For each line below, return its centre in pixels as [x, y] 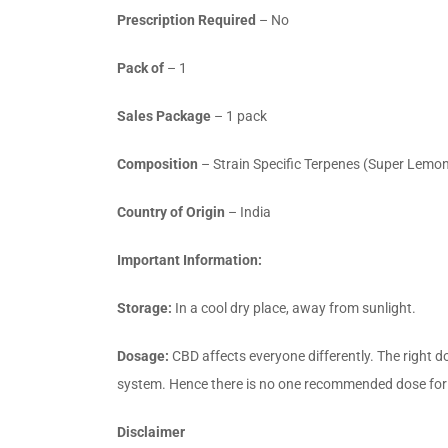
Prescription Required [186, 19]
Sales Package [164, 115]
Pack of [140, 67]
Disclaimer [151, 431]
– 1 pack [239, 115]
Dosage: [144, 355]
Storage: [146, 307]
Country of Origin [171, 211]
